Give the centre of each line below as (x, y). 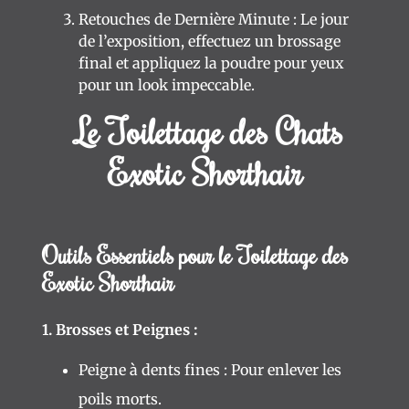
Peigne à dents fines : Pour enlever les (210, 370)
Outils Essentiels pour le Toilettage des (195, 255)
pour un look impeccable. (167, 85)
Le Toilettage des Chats (209, 131)
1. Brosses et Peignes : (120, 330)
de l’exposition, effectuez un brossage (210, 41)
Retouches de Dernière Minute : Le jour (214, 19)
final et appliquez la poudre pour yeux (211, 63)
